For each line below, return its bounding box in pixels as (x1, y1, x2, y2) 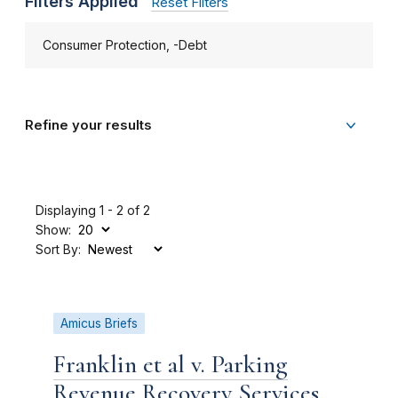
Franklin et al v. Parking (53, 349, 288, 379)
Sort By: (36, 242, 81, 257)
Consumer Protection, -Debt (43, 37, 207, 52)
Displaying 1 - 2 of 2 (36, 203, 150, 218)
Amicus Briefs (60, 316, 138, 330)
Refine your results (25, 117, 152, 133)
